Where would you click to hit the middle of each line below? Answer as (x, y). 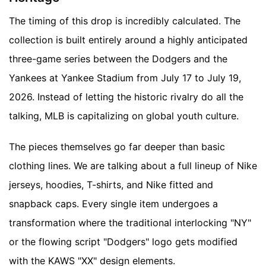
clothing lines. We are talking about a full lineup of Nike (133, 166)
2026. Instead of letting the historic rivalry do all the (126, 97)
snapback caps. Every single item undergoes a (113, 204)
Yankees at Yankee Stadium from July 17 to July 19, (125, 78)
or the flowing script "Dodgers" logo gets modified (123, 242)
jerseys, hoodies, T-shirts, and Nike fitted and (111, 185)
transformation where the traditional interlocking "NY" (130, 223)
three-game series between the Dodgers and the (118, 59)
